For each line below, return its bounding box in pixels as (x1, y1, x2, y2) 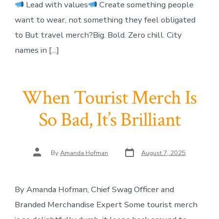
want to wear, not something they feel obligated (14, 14, 196, 26)
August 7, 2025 (141, 148, 186, 157)
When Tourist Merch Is (22, 85, 197, 110)
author (33, 151, 51, 160)
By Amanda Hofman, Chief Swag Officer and (14, 183, 174, 195)
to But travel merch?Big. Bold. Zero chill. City (14, 29, 182, 41)
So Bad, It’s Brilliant (38, 107, 181, 132)
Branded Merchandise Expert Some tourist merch (14, 198, 197, 210)
